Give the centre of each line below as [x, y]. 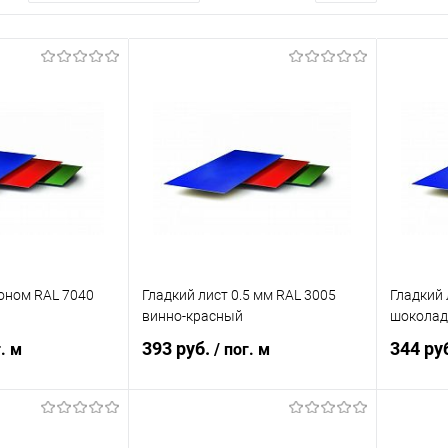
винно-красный [192, 315]
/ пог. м [241, 350]
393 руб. [177, 349]
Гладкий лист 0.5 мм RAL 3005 [238, 294]
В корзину [265, 432]
